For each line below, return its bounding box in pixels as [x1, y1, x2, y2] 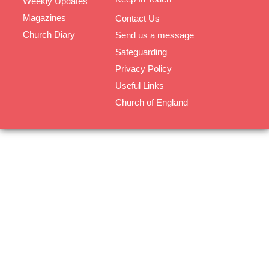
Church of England [115, 97, 188, 108]
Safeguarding [115, 47, 167, 58]
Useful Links [115, 80, 164, 91]
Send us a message [115, 30, 194, 41]
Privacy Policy [115, 64, 172, 74]
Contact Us [115, 13, 160, 24]
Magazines [22, 12, 66, 23]
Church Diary [22, 29, 75, 40]
